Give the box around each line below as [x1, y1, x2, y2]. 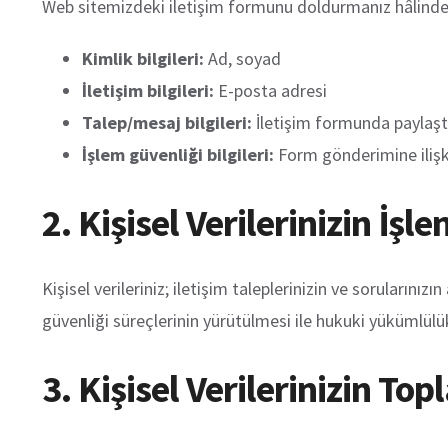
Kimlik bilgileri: [82, 47, 204, 71]
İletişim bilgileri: [82, 79, 214, 103]
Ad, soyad [204, 47, 281, 71]
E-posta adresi [214, 79, 327, 103]
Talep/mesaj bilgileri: [82, 111, 252, 135]
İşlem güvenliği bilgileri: [82, 143, 274, 167]
